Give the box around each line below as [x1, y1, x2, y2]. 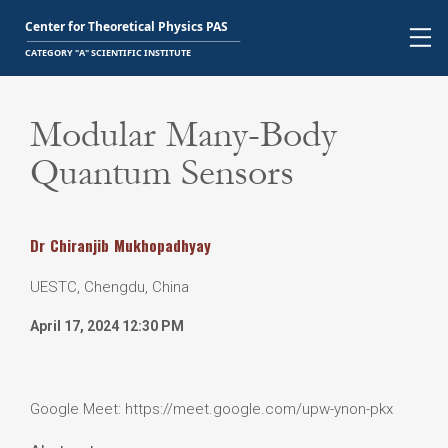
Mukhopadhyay [114, 234, 211, 256]
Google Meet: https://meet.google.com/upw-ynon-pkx [30, 400, 393, 418]
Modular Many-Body [30, 113, 337, 156]
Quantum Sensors [30, 151, 294, 194]
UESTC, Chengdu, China [30, 278, 189, 296]
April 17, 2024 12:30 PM [30, 318, 184, 334]
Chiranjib [50, 234, 109, 256]
